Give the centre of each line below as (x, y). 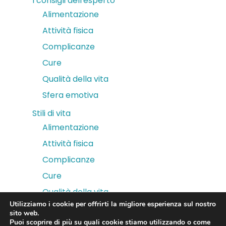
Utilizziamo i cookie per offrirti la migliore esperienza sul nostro (113, 204)
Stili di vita (51, 113)
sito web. (24, 213)
